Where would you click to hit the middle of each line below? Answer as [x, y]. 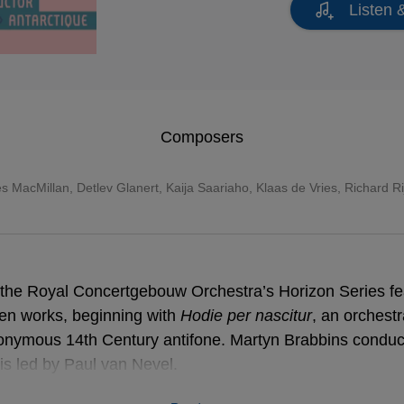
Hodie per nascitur [246, 316]
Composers [202, 137]
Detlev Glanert [118, 188]
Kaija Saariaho [207, 188]
